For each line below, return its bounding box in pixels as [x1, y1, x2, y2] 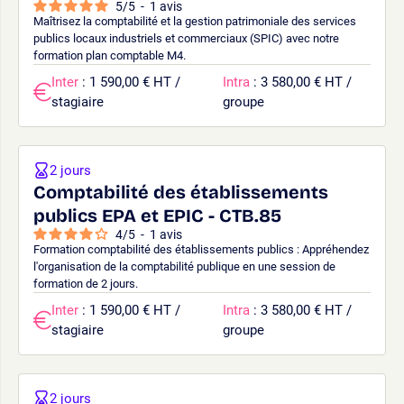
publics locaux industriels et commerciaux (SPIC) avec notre [33, 31, 339, 45]
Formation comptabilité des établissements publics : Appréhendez [33, 242, 369, 256]
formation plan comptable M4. [33, 48, 186, 62]
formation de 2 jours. [33, 276, 138, 290]
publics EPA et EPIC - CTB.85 [33, 204, 281, 226]
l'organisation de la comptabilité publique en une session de [33, 259, 335, 273]
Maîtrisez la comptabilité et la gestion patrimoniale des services [33, 14, 356, 28]
